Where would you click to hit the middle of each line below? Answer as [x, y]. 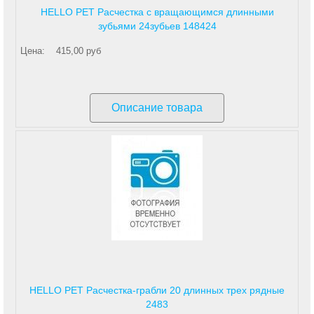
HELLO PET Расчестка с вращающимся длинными [157, 12]
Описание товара [157, 108]
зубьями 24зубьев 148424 [157, 26]
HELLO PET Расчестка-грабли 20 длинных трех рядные [157, 290]
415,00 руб [78, 51]
